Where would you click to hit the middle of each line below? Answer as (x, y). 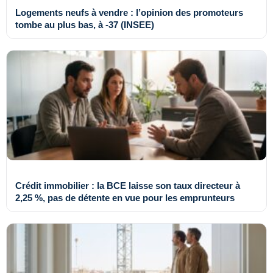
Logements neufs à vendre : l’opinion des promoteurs (129, 12)
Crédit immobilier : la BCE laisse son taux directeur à (128, 185)
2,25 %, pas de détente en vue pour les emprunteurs (125, 197)
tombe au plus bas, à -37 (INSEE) (85, 24)
